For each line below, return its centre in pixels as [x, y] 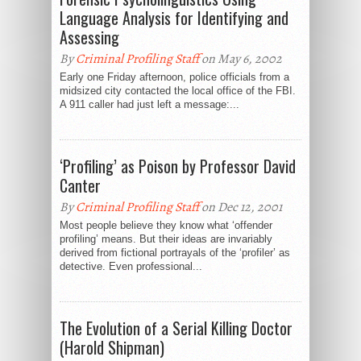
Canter [80, 186]
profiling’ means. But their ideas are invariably [166, 239]
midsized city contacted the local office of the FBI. [178, 91]
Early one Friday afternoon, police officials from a [174, 77]
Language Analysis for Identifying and [174, 18]
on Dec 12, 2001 [241, 207]
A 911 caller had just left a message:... [149, 105]
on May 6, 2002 [241, 59]
